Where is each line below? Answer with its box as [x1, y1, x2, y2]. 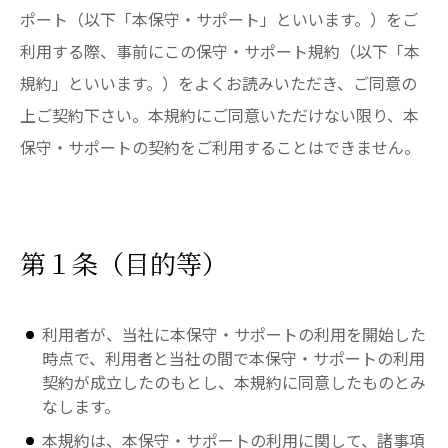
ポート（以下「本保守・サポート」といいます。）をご [20, 7, 418, 31]
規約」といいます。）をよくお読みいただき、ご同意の [20, 71, 417, 95]
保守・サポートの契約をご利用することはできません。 [20, 135, 420, 159]
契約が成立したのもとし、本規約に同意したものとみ [42, 370, 427, 394]
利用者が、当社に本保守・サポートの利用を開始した [42, 322, 427, 346]
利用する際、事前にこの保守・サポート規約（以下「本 [20, 39, 420, 63]
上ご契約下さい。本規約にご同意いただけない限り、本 [20, 103, 419, 127]
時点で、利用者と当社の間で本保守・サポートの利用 [42, 346, 426, 370]
